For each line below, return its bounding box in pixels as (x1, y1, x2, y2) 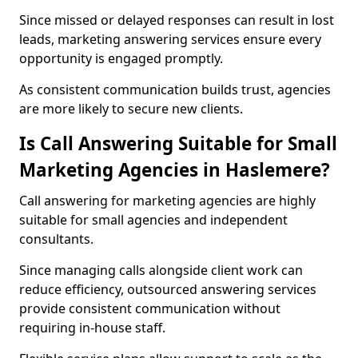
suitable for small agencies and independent (19, 211, 288, 229)
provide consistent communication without (19, 300, 280, 317)
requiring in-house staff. (19, 319, 165, 336)
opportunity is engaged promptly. (19, 50, 223, 67)
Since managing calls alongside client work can (19, 261, 303, 279)
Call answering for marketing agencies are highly (19, 192, 316, 209)
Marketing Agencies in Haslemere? (19, 157, 330, 182)
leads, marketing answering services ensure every (19, 30, 321, 48)
